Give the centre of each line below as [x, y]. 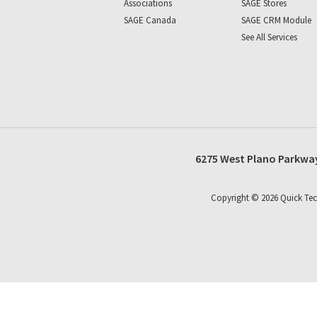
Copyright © [236, 198]
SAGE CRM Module [276, 20]
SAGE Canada [150, 20]
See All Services [269, 37]
